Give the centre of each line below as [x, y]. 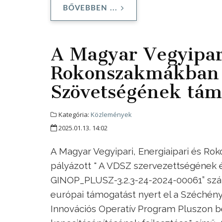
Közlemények [111, 114]
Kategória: [74, 114]
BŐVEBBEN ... [90, 8]
